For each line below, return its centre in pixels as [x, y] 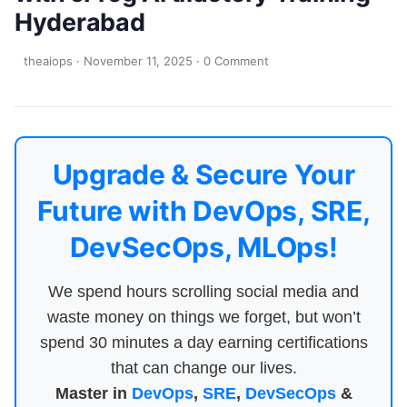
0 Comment [236, 61]
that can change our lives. [203, 368]
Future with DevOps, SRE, [203, 211]
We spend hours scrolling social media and [203, 292]
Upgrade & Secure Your [203, 174]
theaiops [48, 61]
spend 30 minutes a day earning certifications [203, 342]
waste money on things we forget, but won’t [203, 317]
